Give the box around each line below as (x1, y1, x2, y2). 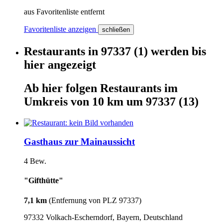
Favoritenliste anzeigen (24, 24, 98, 33)
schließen (102, 25, 130, 33)
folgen (66, 81, 100, 95)
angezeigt (45, 58, 96, 71)
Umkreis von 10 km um (24, 95, 143, 108)
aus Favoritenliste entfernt (24, 7, 105, 16)
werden (148, 44, 192, 58)
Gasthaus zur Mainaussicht (24, 136, 135, 147)
